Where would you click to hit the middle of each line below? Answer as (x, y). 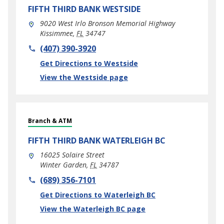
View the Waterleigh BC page (93, 209)
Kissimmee (56, 33)
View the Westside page (84, 77)
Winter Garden (63, 165)
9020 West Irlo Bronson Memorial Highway (107, 23)
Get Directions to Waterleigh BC (98, 195)
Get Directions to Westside (89, 63)
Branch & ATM (50, 121)
